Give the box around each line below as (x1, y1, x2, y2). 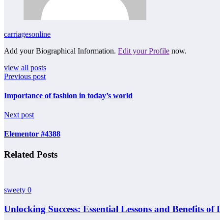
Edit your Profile (118, 46, 169, 55)
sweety (4, 186, 27, 194)
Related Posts (4, 149, 57, 160)
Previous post (4, 72, 46, 81)
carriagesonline (4, 29, 51, 38)
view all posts (4, 63, 46, 72)
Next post (4, 110, 34, 119)
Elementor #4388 (4, 130, 60, 138)
